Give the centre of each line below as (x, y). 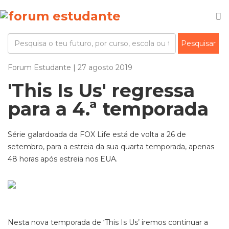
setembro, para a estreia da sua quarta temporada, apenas (111, 147)
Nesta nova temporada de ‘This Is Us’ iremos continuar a (108, 222)
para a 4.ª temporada (108, 109)
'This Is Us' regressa (101, 90)
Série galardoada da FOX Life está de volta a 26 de (97, 134)
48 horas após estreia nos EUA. (63, 159)
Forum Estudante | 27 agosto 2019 (70, 67)
